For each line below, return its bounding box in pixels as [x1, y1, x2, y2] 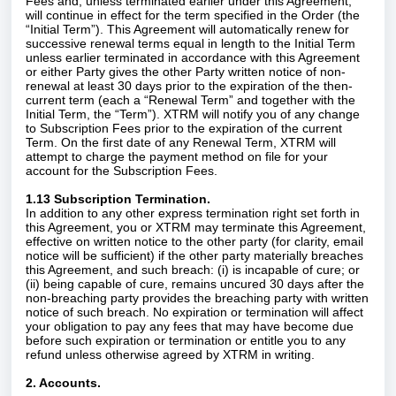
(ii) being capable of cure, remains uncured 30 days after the [26, 277, 364, 291]
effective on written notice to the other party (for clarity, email [26, 234, 363, 248]
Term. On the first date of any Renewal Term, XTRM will [26, 135, 336, 149]
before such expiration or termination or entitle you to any [26, 333, 346, 347]
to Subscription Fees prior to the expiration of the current [26, 121, 342, 135]
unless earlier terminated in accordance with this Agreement [26, 50, 360, 65]
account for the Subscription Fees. [26, 164, 217, 178]
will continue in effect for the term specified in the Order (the [26, 8, 360, 22]
